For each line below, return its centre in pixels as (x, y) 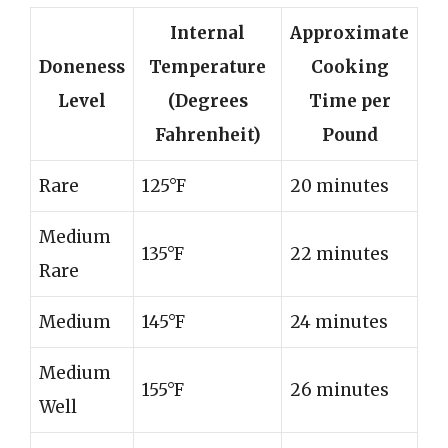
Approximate (349, 32)
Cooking (349, 66)
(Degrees (207, 100)
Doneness (82, 66)
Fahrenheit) (207, 134)
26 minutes (339, 389)
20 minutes (339, 185)
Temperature (207, 66)
